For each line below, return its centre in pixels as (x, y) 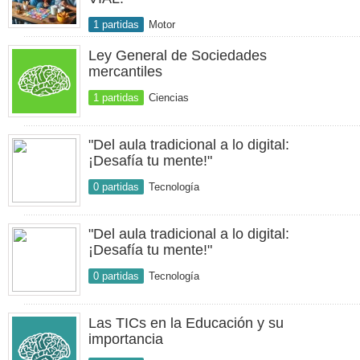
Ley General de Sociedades (178, 55)
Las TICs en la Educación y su (186, 323)
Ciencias (169, 98)
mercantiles (125, 72)
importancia (126, 339)
